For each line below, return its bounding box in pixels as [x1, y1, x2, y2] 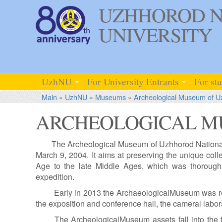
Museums [95, 92, 126, 103]
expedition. [36, 171, 74, 183]
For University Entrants [87, 74, 179, 88]
